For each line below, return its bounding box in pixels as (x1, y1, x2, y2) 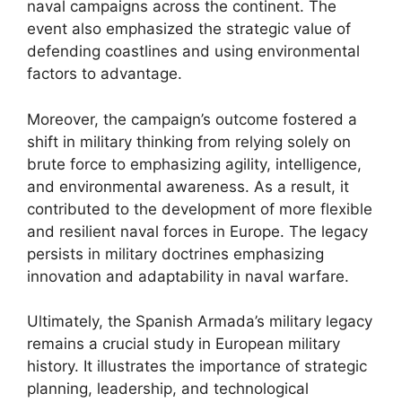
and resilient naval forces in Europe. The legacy (27, 222, 368, 240)
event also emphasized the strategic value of (27, 20, 351, 38)
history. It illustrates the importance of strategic (27, 357, 367, 375)
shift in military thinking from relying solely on (27, 132, 351, 151)
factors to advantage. (27, 65, 182, 83)
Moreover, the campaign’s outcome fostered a (27, 109, 357, 128)
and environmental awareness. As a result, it (27, 177, 349, 196)
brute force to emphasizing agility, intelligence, (27, 154, 362, 173)
